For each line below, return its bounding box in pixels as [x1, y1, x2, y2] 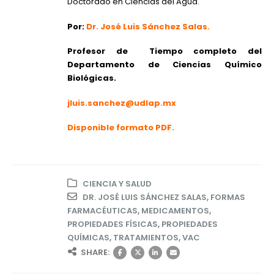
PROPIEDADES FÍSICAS [67, 218, 158, 231]
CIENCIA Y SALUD [83, 178, 152, 190]
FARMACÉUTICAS [67, 205, 138, 217]
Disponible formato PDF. [67, 122, 174, 134]
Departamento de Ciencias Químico [67, 59, 262, 71]
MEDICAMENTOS [141, 205, 209, 217]
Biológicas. [67, 72, 116, 84]
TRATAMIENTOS [113, 232, 179, 244]
